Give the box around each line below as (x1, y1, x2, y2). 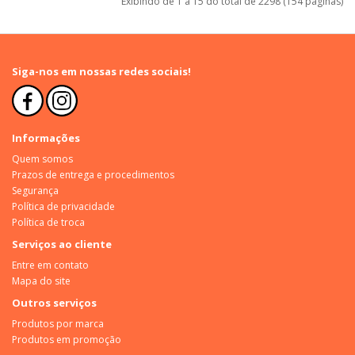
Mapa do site (12, 273, 71, 288)
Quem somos (12, 151, 73, 166)
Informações (12, 130, 80, 145)
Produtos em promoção (12, 332, 121, 346)
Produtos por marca (12, 316, 104, 330)
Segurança (12, 183, 59, 197)
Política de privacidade (12, 199, 115, 213)
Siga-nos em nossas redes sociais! (12, 63, 191, 78)
